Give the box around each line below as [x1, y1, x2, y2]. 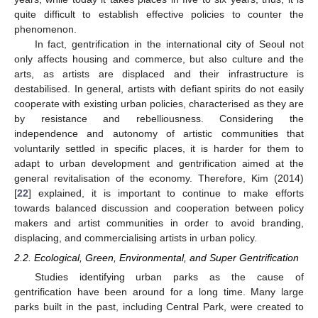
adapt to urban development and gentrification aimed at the [14, 158, 304, 169]
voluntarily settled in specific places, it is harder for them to [14, 143, 304, 154]
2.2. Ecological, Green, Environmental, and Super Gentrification [14, 252, 299, 264]
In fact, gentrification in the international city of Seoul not [34, 38, 304, 50]
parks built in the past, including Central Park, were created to [14, 301, 304, 313]
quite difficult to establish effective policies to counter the [14, 9, 304, 20]
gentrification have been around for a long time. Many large [14, 286, 304, 298]
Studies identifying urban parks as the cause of [34, 271, 304, 283]
